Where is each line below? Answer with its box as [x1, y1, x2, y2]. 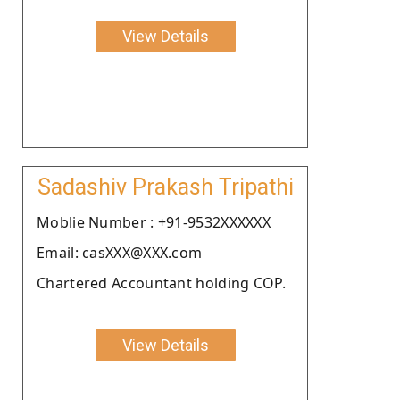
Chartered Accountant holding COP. [37, 272, 286, 293]
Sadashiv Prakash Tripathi [37, 173, 294, 200]
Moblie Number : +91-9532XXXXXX [37, 212, 271, 232]
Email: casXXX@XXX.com [37, 242, 203, 262]
